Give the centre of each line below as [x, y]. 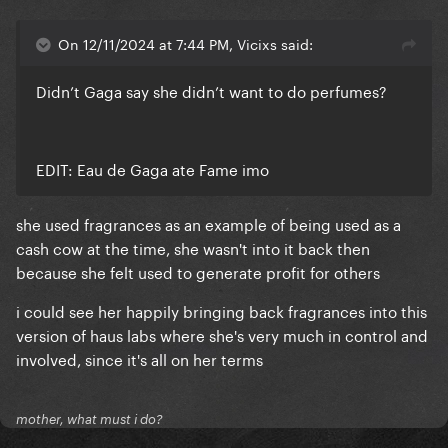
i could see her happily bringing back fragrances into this [221, 310]
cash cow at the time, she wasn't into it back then [193, 247]
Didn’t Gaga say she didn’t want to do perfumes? [211, 90]
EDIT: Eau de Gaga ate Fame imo [152, 168]
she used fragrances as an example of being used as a [208, 223]
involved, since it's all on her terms [139, 358]
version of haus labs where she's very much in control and [222, 334]
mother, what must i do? [89, 419]
